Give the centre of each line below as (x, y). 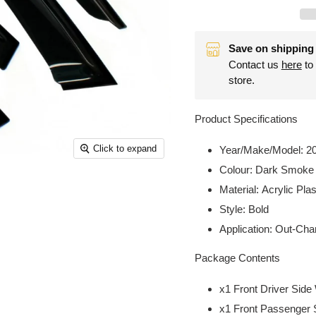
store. (241, 80)
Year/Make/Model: (261, 150)
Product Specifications (246, 119)
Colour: (236, 169)
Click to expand (125, 149)
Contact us (255, 65)
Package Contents (237, 258)
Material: (240, 189)
